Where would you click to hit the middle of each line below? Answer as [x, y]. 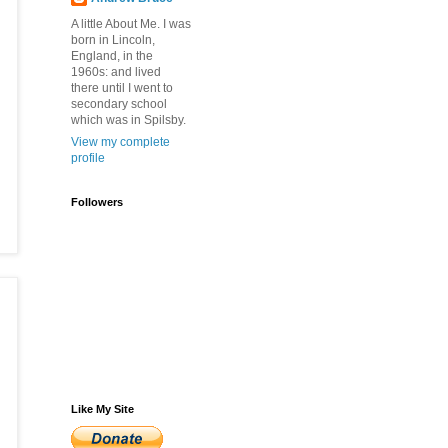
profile [88, 158]
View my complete [120, 142]
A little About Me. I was [131, 24]
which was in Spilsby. [128, 120]
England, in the [112, 56]
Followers [97, 202]
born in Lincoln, [113, 40]
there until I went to [122, 88]
